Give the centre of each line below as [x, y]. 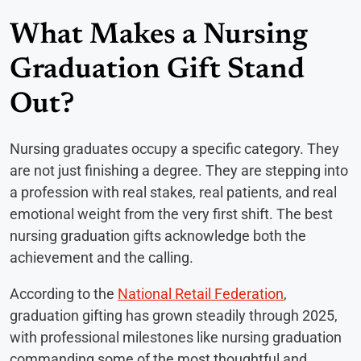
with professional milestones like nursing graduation [176, 338]
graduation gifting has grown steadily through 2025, [174, 316]
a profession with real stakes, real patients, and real [173, 193]
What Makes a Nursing [159, 37]
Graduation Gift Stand [157, 71]
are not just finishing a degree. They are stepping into [179, 171]
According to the [64, 294]
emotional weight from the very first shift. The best [171, 214]
